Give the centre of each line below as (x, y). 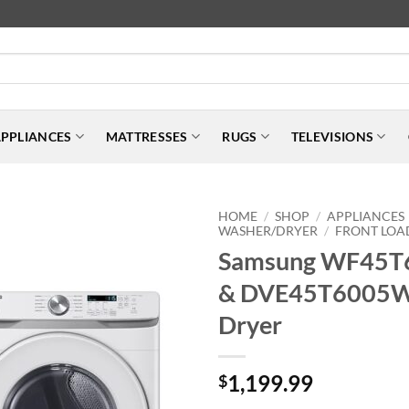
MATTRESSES (147, 136)
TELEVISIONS (332, 136)
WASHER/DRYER (268, 231)
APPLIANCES (366, 216)
